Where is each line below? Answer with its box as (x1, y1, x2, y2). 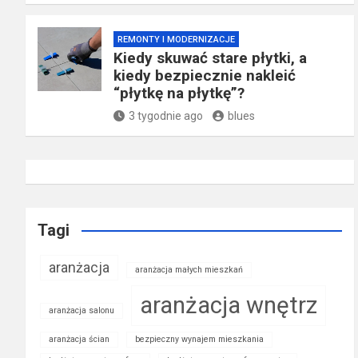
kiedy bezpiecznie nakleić (113, 66, 296, 86)
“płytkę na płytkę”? (113, 84, 245, 103)
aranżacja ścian (49, 334, 109, 345)
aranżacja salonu (49, 305, 114, 316)
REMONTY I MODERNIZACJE (117, 34, 235, 46)
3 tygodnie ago (129, 109, 203, 123)
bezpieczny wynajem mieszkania (135, 334, 264, 345)
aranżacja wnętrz (140, 292, 317, 320)
